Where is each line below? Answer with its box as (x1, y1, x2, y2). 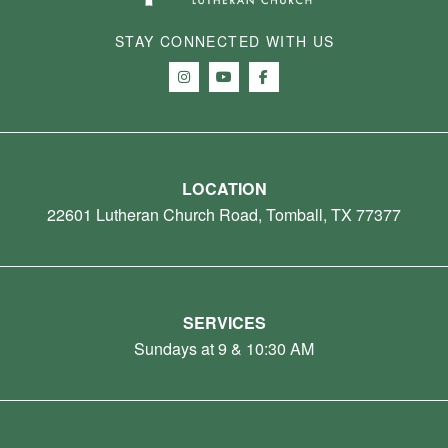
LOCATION (181, 176, 267, 200)
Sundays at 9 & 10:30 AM (134, 336, 314, 360)
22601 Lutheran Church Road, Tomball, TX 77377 (47, 202, 401, 226)
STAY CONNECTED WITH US (114, 30, 335, 51)
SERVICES (182, 310, 266, 334)
